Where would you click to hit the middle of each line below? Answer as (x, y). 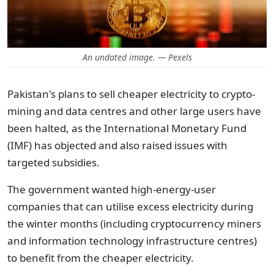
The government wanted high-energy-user (112, 189)
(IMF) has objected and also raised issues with (117, 145)
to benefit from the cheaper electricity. (102, 258)
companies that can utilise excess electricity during (130, 206)
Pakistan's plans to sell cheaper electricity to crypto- (131, 94)
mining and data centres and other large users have (134, 111)
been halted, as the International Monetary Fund (127, 128)
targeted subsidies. (55, 162)
